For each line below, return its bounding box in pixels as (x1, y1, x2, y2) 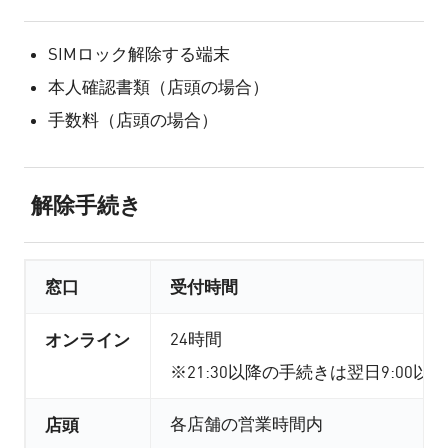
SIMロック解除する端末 (47, 44, 230, 65)
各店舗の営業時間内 (170, 414, 323, 435)
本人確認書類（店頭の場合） (47, 77, 269, 98)
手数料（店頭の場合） (47, 110, 218, 131)
